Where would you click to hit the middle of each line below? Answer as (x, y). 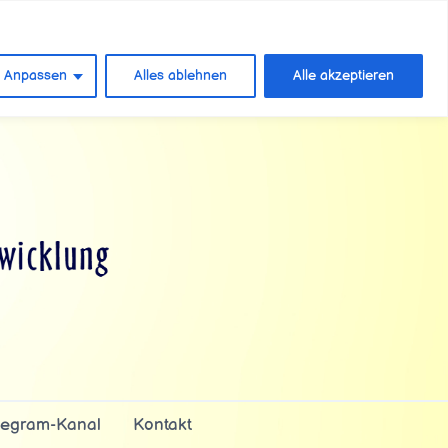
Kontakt (162, 425)
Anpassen (35, 75)
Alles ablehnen (180, 75)
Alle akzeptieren (343, 75)
